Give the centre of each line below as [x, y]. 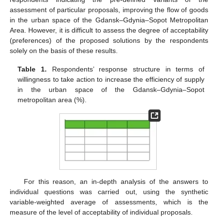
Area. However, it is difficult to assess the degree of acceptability [109, 30]
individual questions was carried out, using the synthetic [109, 192]
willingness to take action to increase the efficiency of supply [111, 80]
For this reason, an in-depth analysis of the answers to [116, 182]
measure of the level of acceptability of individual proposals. [101, 212]
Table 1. [32, 69]
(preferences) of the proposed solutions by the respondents [109, 41]
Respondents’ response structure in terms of [125, 69]
